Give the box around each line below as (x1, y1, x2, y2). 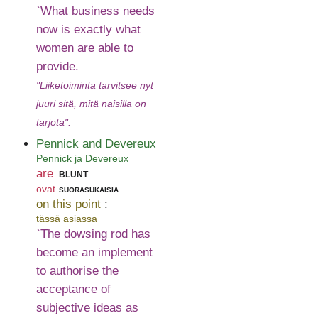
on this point (35, 197, 101, 211)
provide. (35, 59, 79, 73)
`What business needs (35, 4, 155, 18)
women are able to (35, 40, 133, 55)
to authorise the (35, 264, 119, 278)
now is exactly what (35, 22, 141, 36)
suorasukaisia (58, 182, 119, 194)
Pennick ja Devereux (35, 152, 128, 164)
